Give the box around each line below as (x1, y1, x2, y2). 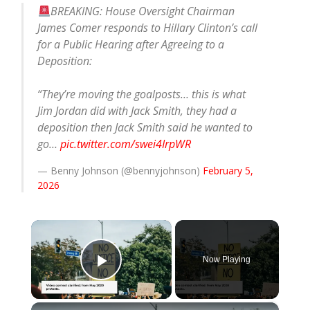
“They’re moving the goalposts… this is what (37, 86, 246, 102)
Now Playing (203, 255, 251, 264)
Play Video (101, 268, 201, 291)
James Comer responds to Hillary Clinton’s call (37, 20, 258, 35)
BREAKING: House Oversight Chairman (50, 3, 235, 19)
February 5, (203, 164, 254, 177)
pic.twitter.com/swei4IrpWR (60, 136, 192, 152)
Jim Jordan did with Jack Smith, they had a (37, 103, 237, 118)
